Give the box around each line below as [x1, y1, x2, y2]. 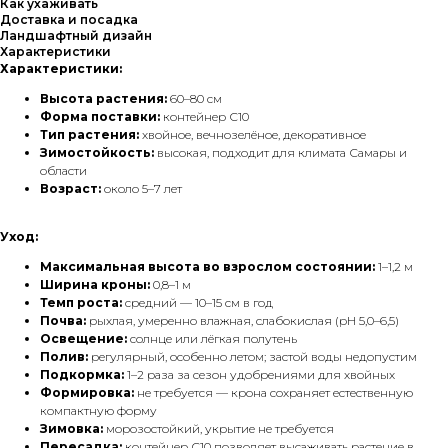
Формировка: [40, 385, 134, 400]
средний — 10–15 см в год [122, 295, 273, 310]
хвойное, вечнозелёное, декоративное [139, 127, 366, 142]
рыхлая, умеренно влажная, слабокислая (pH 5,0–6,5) [86, 313, 399, 328]
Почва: [40, 313, 86, 328]
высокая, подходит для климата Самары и [154, 145, 407, 160]
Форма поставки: [40, 109, 160, 124]
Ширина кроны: [40, 277, 150, 292]
